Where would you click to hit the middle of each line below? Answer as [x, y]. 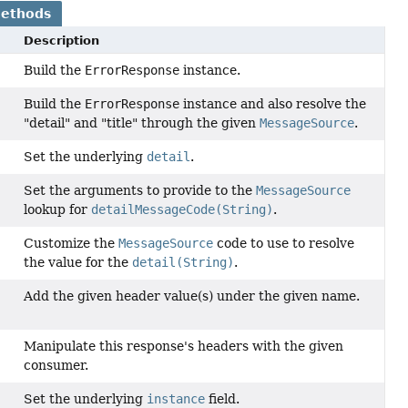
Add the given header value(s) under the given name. [192, 296]
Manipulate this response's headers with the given [184, 346]
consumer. [56, 365]
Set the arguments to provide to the [140, 190]
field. [223, 398]
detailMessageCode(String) [183, 209]
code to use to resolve [284, 243]
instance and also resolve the [273, 103]
